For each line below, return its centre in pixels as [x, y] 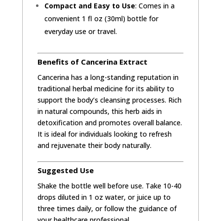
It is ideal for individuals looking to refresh [104, 134]
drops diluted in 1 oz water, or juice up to [104, 197]
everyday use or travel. [80, 31]
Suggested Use [65, 170]
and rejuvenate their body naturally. [94, 145]
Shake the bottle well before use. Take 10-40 [109, 185]
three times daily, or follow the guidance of [107, 208]
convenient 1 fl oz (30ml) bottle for [101, 18]
